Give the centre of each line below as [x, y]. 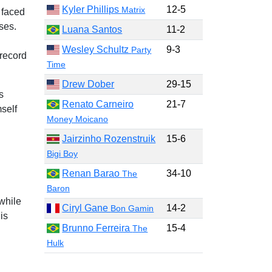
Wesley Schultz [97, 49]
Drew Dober [88, 84]
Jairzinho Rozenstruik [109, 139]
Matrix [134, 10]
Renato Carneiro [98, 104]
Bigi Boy [62, 154]
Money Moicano [77, 119]
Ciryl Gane [87, 208]
